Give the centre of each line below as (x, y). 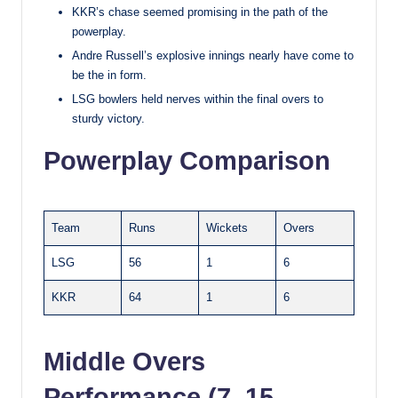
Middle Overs (124, 361)
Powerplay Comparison (187, 160)
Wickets (227, 227)
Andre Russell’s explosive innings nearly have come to (213, 55)
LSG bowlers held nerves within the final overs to (198, 99)
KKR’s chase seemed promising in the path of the (200, 12)
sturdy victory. (108, 118)
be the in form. (109, 75)
